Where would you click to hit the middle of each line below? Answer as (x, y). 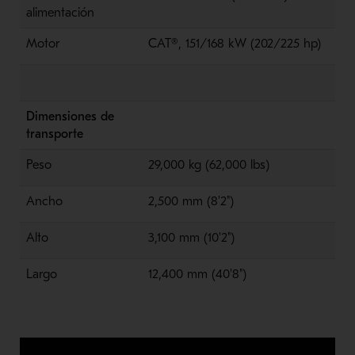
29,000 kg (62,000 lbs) (208, 164)
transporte (54, 134)
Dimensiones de (70, 116)
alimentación (60, 12)
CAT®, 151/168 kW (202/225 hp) (234, 43)
